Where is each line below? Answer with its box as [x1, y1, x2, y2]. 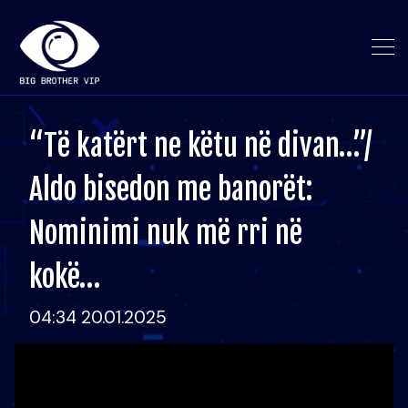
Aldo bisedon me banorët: [29, 171, 312, 208]
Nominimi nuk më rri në [29, 215, 302, 251]
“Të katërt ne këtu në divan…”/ [29, 127, 372, 164]
